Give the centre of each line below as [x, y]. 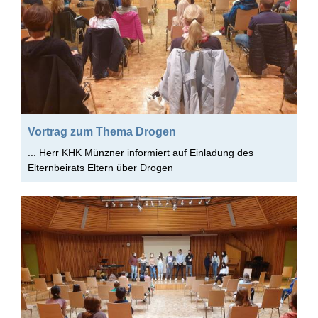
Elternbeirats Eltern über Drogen [100, 167]
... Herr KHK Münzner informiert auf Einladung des [140, 152]
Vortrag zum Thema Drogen [102, 131]
